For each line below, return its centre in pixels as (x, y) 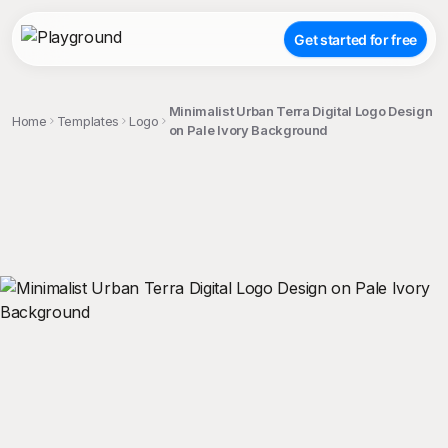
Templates (87, 120)
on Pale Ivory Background (248, 130)
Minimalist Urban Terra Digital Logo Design (300, 111)
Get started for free (355, 39)
